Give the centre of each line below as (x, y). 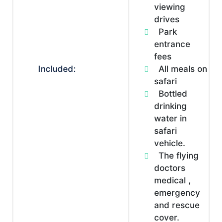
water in (170, 118)
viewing (170, 7)
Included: (57, 69)
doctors (170, 168)
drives (167, 19)
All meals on (183, 69)
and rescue (177, 205)
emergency (177, 193)
